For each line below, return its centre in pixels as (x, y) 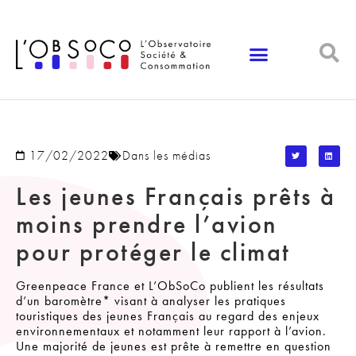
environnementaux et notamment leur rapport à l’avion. (171, 331)
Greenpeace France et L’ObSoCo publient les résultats (170, 285)
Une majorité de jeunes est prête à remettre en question (174, 346)
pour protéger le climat (153, 252)
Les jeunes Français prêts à (176, 196)
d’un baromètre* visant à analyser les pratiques (151, 300)
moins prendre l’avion (147, 224)
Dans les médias (166, 156)
